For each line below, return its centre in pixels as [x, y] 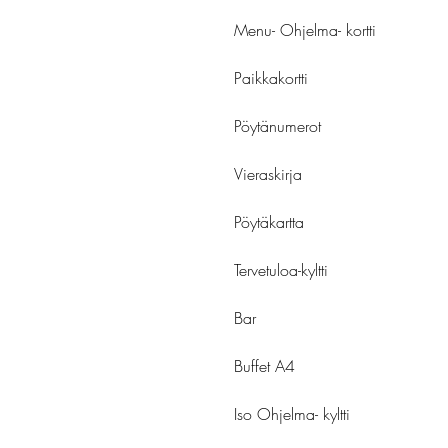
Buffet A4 [264, 366]
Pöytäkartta [269, 222]
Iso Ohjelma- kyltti [292, 414]
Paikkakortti [271, 78]
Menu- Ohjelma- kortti [305, 30]
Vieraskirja [268, 174]
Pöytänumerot [277, 126]
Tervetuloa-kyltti [281, 270]
